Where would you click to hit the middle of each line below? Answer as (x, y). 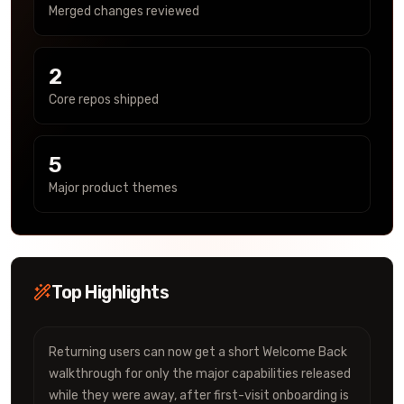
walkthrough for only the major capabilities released (200, 374)
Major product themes (113, 188)
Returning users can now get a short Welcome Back (198, 352)
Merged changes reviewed (124, 11)
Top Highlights (110, 292)
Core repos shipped (104, 100)
